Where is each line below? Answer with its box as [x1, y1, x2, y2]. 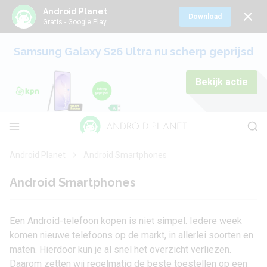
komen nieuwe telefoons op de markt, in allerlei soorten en [10, 229, 253, 241]
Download [188, 13, 222, 21]
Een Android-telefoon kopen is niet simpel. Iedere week [10, 215, 242, 226]
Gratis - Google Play [43, 17, 107, 26]
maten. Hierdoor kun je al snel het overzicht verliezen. [10, 244, 231, 255]
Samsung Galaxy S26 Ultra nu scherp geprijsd [14, 45, 253, 58]
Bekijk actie [195, 76, 248, 88]
